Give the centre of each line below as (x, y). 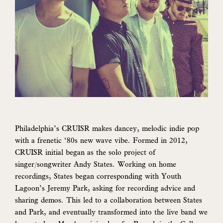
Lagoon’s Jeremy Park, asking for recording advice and (105, 188)
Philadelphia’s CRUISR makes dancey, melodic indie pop (107, 128)
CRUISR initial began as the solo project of (85, 152)
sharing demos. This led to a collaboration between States (109, 200)
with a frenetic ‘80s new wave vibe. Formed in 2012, (101, 140)
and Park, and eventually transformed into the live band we (111, 212)
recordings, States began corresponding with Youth (98, 176)
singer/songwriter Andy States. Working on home (96, 164)
